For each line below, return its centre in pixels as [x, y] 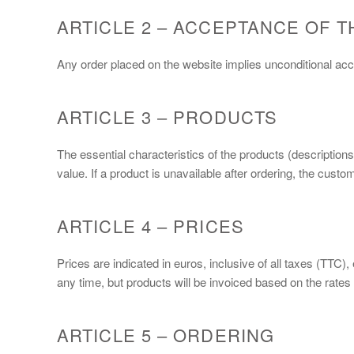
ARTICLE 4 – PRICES [151, 225]
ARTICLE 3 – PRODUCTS [167, 116]
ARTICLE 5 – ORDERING [166, 334]
